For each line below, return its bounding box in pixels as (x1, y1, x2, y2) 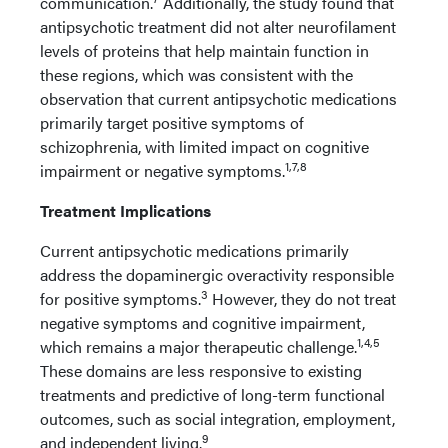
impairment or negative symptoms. (40, 159, 285, 182)
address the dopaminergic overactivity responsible (40, 263, 394, 286)
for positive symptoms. (40, 287, 201, 310)
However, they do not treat (208, 287, 396, 310)
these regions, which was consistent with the (40, 63, 353, 86)
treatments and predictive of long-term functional (40, 383, 385, 406)
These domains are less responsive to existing (40, 359, 362, 382)
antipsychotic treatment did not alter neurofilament (40, 15, 396, 38)
